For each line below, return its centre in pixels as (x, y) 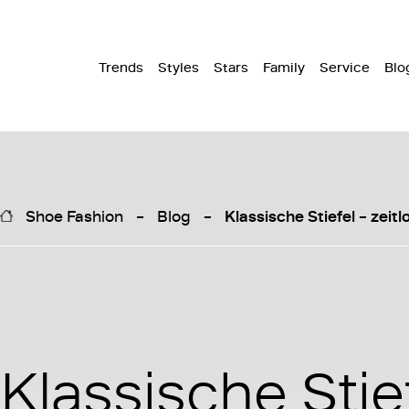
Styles (178, 67)
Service (345, 67)
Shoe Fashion (74, 215)
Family (284, 67)
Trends (121, 67)
